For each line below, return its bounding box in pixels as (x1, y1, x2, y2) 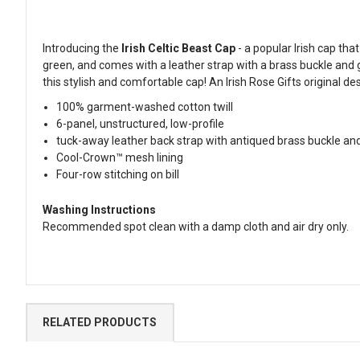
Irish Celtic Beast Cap (121, 42, 235, 55)
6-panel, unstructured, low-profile (56, 117, 225, 131)
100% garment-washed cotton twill (56, 100, 234, 114)
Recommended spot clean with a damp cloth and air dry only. (43, 219, 349, 233)
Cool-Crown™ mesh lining (56, 151, 184, 165)
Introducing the (43, 42, 121, 55)
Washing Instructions (43, 202, 156, 216)
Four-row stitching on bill (56, 168, 180, 182)
